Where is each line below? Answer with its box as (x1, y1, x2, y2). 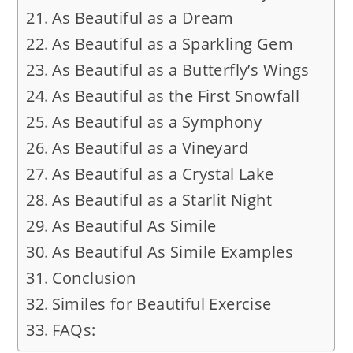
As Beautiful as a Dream (51, 7, 234, 29)
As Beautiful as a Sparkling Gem (51, 33, 293, 55)
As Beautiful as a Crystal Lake (51, 163, 274, 185)
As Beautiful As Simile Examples (51, 241, 293, 263)
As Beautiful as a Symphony (51, 111, 262, 133)
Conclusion (51, 267, 136, 289)
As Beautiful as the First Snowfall (51, 85, 300, 107)
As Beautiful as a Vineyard (51, 137, 248, 159)
